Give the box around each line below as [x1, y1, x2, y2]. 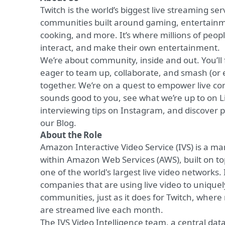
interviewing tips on [40, 104, 121, 116]
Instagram [121, 104, 163, 116]
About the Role [40, 129, 102, 141]
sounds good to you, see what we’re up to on [40, 92, 219, 103]
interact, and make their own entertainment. [40, 42, 222, 53]
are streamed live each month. [40, 204, 163, 215]
